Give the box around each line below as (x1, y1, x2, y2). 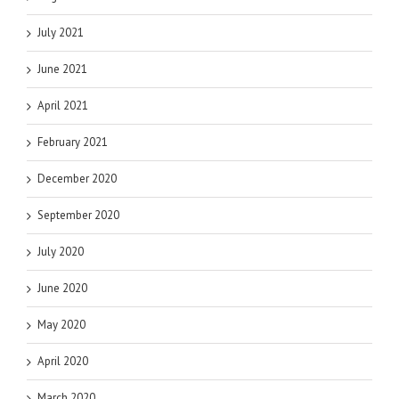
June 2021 (37, 61, 87, 77)
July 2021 (37, 24, 84, 40)
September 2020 (37, 207, 119, 223)
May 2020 (37, 316, 85, 332)
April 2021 (37, 97, 88, 113)
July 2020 (37, 243, 84, 259)
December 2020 (37, 170, 117, 186)
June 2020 (37, 280, 87, 296)
